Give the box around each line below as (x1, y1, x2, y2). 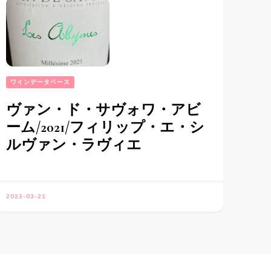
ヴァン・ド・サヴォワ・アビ (5, 100, 201, 119)
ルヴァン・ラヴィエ (5, 135, 142, 154)
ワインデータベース (10, 77, 70, 87)
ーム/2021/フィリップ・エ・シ (5, 118, 204, 136)
